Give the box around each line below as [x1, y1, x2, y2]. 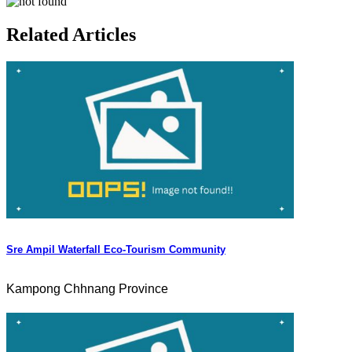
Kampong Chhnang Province [6, 282, 168, 296]
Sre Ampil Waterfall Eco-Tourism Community [6, 243, 225, 255]
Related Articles [6, 24, 136, 45]
